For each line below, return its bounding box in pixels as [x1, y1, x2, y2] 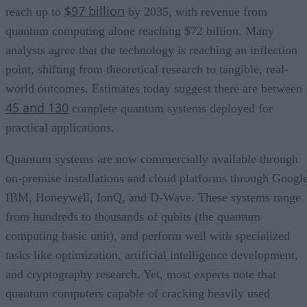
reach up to [5, 4, 64, 19]
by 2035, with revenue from [125, 4, 267, 19]
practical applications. [5, 120, 114, 134]
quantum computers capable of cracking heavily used [5, 286, 270, 300]
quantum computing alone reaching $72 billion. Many [5, 23, 274, 38]
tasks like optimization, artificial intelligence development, [5, 247, 298, 262]
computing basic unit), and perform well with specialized [5, 228, 290, 243]
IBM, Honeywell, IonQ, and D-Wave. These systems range [5, 190, 301, 204]
